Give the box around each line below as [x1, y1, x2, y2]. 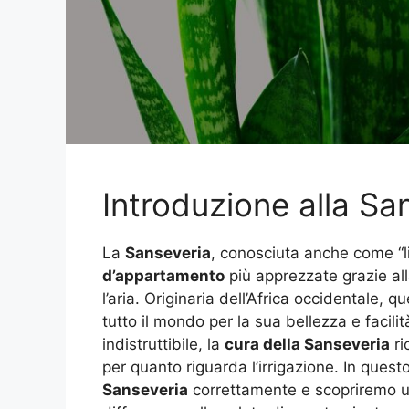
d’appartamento [102, 266, 225, 285]
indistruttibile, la [102, 334, 225, 353]
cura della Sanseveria [225, 334, 390, 353]
